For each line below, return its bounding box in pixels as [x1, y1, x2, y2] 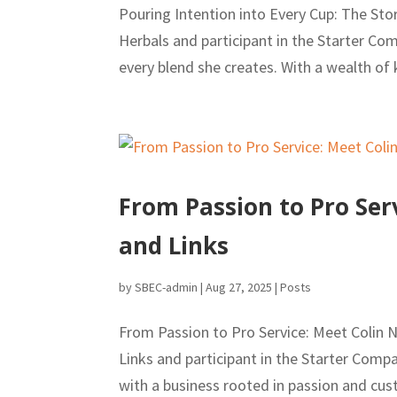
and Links [119, 230, 230, 262]
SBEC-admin [135, 279, 198, 296]
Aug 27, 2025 [206, 279, 273, 296]
